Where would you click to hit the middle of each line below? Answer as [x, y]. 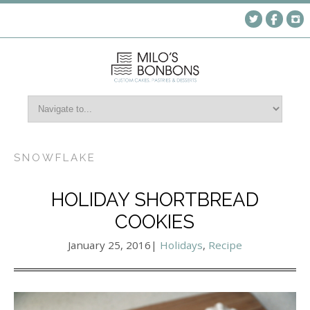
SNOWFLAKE [55, 157]
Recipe [225, 245]
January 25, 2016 [109, 245]
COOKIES [155, 221]
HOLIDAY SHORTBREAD [155, 199]
